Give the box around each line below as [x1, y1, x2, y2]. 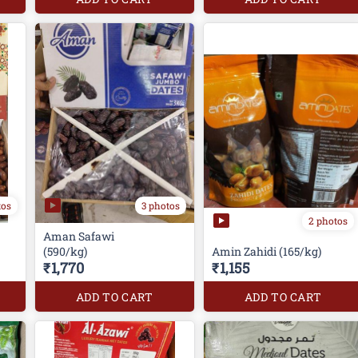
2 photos [308, 213, 348, 227]
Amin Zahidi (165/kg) [211, 244, 321, 260]
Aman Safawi [42, 229, 114, 245]
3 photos [141, 198, 180, 212]
